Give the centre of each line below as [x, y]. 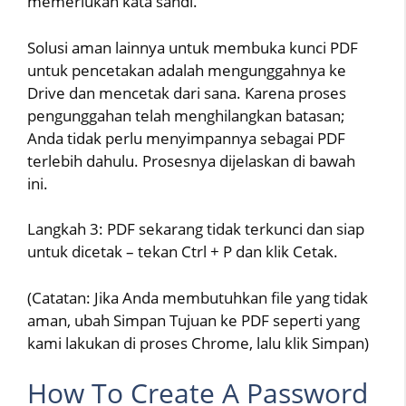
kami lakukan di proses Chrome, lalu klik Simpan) [198, 343]
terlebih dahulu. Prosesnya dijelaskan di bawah [191, 160]
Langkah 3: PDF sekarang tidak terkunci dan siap [196, 229]
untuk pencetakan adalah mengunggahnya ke [187, 70]
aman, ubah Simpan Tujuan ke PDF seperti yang [193, 320]
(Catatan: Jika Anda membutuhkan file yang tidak [198, 297]
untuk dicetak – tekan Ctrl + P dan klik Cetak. [183, 252]
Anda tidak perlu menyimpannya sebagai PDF [186, 138]
